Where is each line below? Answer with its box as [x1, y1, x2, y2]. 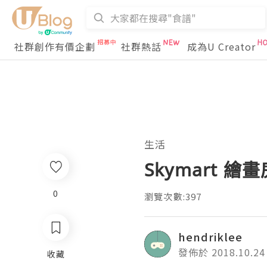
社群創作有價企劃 [14, 39, 95, 54]
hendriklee [178, 229, 243, 244]
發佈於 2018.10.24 [178, 245, 265, 259]
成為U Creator [187, 39, 256, 54]
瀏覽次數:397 [144, 190, 202, 203]
